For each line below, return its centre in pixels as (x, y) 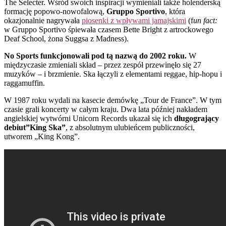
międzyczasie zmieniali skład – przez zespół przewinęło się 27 (103, 65)
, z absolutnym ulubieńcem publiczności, (130, 127)
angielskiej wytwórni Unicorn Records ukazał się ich (89, 118)
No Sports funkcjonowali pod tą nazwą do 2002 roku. (95, 55)
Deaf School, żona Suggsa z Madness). (66, 38)
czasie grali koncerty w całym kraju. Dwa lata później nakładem (106, 109)
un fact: (205, 20)
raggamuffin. (24, 83)
